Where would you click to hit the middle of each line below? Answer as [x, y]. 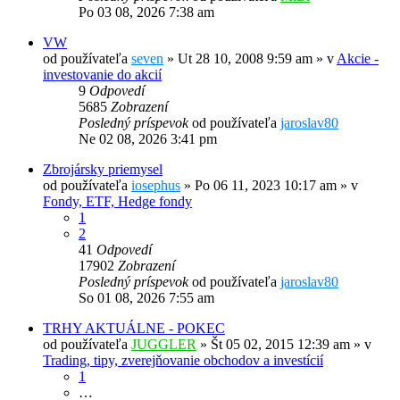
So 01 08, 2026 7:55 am [146, 298]
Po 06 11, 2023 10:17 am [266, 186]
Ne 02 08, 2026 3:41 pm [148, 139]
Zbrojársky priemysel [103, 170]
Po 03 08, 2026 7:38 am [146, 12]
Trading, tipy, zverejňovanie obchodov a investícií [183, 361]
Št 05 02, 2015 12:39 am [280, 345]
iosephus [156, 186]
